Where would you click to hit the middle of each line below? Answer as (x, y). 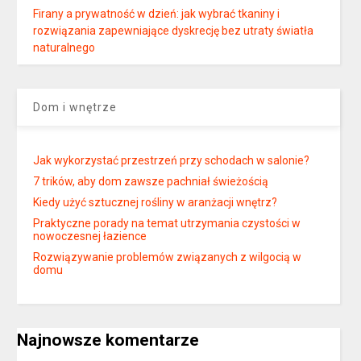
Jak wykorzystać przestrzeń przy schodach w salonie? (172, 161)
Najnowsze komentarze (108, 340)
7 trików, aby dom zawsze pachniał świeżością (151, 182)
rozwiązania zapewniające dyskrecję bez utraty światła (174, 31)
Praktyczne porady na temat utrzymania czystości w (167, 224)
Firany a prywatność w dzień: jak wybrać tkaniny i (157, 14)
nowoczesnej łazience (90, 237)
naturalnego (64, 48)
